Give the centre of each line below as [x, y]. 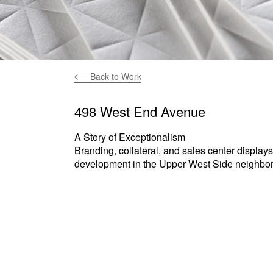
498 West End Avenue [140, 111]
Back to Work [115, 76]
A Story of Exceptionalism [130, 137]
